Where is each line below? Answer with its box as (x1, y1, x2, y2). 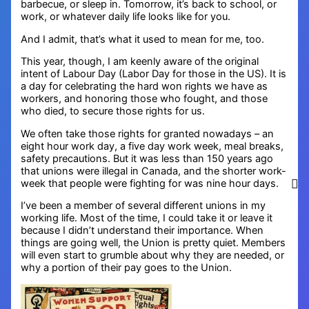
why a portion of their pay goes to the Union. (21, 261, 232, 275)
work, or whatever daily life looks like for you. (21, 10, 231, 23)
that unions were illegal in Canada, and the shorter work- (21, 164, 287, 177)
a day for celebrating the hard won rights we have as (21, 80, 268, 93)
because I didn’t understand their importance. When (21, 224, 264, 237)
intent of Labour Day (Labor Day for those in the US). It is (21, 68, 287, 81)
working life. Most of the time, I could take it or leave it (21, 212, 273, 225)
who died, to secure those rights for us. (21, 105, 206, 118)
